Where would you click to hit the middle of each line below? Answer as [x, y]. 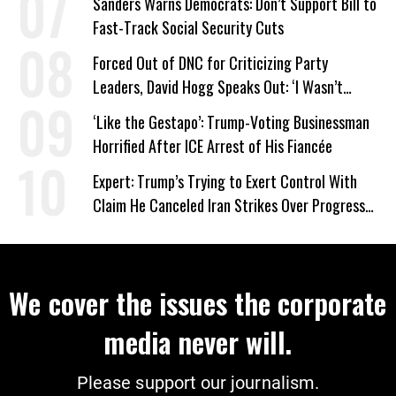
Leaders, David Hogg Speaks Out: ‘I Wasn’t [218, 87]
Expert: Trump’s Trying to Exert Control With [225, 182]
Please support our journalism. [198, 383]
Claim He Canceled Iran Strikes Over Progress [229, 206]
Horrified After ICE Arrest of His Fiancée [213, 146]
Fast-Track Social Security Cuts [188, 28]
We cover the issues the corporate [198, 303]
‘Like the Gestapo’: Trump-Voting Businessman [231, 122]
